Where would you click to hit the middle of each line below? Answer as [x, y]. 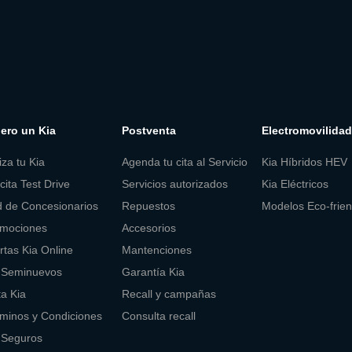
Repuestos [148, 205]
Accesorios [149, 227]
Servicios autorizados [175, 183]
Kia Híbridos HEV [304, 161]
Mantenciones [157, 249]
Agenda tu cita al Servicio [185, 161]
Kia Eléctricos [295, 183]
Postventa [149, 131]
